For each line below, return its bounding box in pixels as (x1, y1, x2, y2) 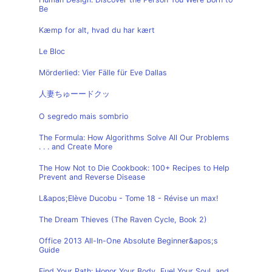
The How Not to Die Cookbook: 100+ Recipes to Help (39, 163, 229, 172)
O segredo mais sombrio (39, 112, 128, 121)
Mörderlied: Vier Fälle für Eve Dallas (39, 68, 167, 77)
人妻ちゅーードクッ (39, 89, 110, 98)
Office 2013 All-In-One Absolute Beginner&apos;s (39, 236, 218, 245)
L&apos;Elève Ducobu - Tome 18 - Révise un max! (39, 194, 218, 203)
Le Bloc (39, 47, 65, 56)
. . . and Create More (39, 142, 112, 151)
